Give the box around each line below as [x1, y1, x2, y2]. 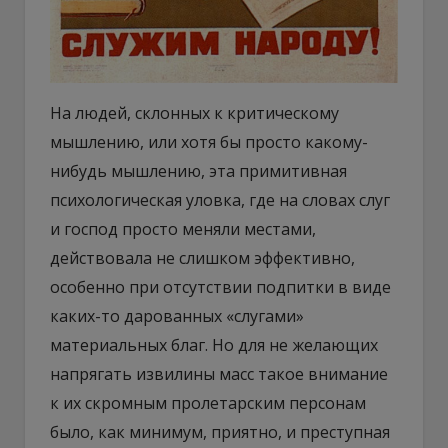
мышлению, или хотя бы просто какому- [50, 130, 368, 153]
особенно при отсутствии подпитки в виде [50, 275, 391, 298]
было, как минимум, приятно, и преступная [50, 420, 390, 443]
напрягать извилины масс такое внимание [50, 362, 388, 385]
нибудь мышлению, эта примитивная [50, 159, 347, 182]
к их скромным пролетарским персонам [50, 391, 366, 414]
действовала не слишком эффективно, [50, 246, 355, 269]
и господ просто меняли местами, [50, 217, 316, 240]
